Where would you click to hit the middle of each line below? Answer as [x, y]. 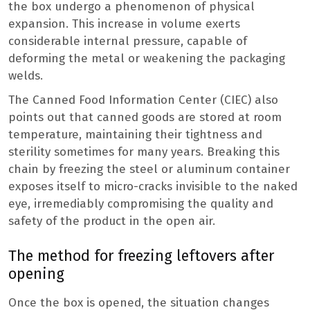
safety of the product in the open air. [112, 221]
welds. [26, 75]
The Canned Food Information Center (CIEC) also [143, 100]
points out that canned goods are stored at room [145, 117]
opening [36, 274]
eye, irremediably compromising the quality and [141, 203]
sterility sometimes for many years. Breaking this [144, 152]
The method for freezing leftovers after [141, 256]
